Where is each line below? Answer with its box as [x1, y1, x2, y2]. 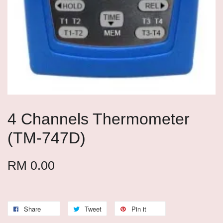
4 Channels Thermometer [7, 110, 190, 128]
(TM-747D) [7, 129, 86, 147]
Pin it [131, 204, 146, 214]
